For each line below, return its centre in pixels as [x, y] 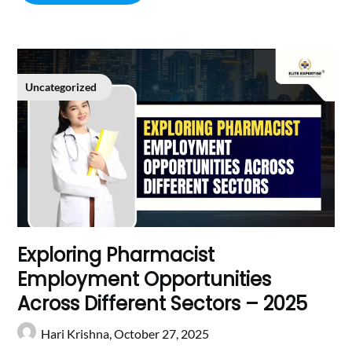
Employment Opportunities [145, 280]
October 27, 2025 [162, 334]
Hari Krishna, [78, 334]
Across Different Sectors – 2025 [165, 304]
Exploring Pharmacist [116, 255]
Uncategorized [61, 87]
